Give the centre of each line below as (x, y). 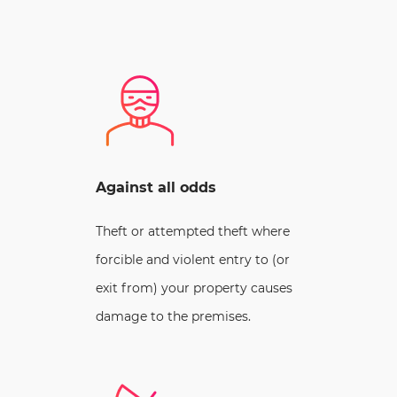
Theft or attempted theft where (193, 231)
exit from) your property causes (194, 288)
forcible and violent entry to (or (193, 259)
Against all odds (156, 187)
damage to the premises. (173, 316)
